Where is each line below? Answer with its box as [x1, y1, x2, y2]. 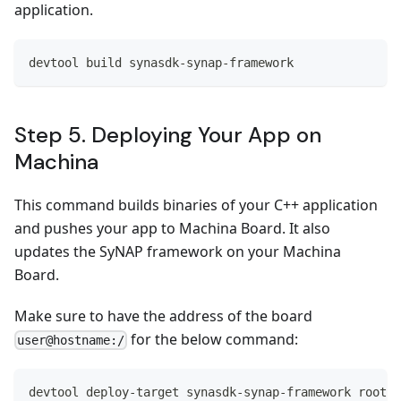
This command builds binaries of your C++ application [14, 194, 378, 215]
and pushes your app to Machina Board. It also [14, 218, 330, 238]
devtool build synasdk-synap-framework [29, 55, 294, 70]
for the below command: [127, 328, 299, 349]
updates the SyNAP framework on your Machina [14, 241, 341, 261]
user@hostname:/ [17, 332, 125, 347]
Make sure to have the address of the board [14, 305, 312, 326]
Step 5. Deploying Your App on [14, 120, 321, 149]
